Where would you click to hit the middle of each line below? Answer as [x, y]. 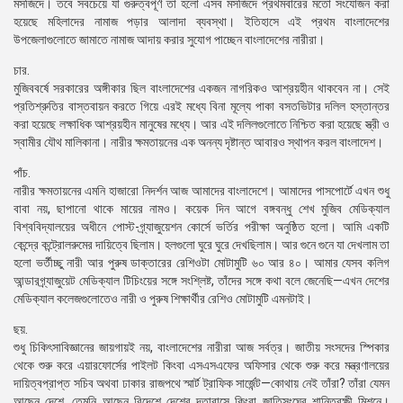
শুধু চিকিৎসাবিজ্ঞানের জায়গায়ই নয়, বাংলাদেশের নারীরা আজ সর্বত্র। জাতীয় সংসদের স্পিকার [201, 347]
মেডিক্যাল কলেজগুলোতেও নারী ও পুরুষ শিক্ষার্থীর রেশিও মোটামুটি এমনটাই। [163, 299]
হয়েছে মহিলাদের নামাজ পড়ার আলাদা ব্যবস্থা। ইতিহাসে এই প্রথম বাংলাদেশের [201, 22]
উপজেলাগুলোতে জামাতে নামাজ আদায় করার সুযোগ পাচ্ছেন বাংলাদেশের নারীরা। [169, 40]
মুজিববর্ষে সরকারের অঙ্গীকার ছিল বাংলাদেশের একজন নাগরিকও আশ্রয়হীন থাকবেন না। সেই [201, 88]
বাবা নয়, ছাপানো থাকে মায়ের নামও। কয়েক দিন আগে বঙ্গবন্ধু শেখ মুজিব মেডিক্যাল [201, 209]
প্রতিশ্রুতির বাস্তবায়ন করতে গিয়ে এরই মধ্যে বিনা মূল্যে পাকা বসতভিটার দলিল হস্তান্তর [201, 106]
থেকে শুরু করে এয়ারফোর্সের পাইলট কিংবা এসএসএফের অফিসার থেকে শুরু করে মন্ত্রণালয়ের [201, 365]
